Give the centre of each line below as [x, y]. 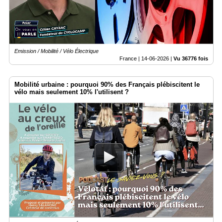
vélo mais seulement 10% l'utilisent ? [72, 92]
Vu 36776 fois [191, 59]
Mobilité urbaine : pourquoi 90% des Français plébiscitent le [107, 85]
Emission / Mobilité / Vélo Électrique [56, 51]
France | [130, 59]
